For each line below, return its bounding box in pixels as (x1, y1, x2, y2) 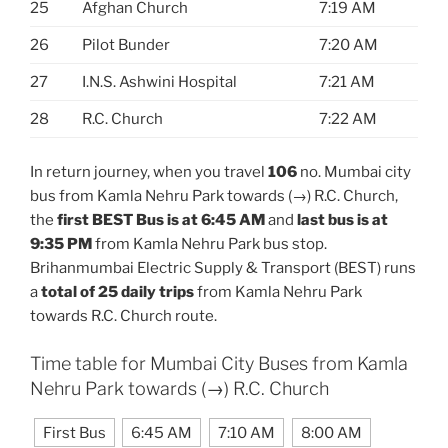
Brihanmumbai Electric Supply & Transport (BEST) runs (30, 259, 416, 278)
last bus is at (297, 211, 388, 230)
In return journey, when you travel (30, 163, 268, 182)
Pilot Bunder (82, 35, 170, 54)
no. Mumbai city (297, 163, 411, 182)
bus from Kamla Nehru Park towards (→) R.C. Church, (30, 187, 398, 206)
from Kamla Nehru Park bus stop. (92, 235, 327, 254)
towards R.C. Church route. (30, 307, 217, 326)
